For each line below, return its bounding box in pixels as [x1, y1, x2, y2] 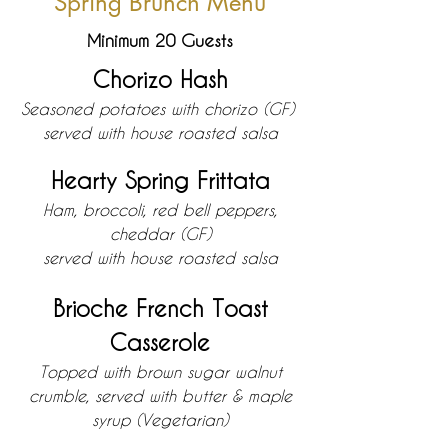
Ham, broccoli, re [43, 200, 166, 219]
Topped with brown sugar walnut [38, 362, 282, 381]
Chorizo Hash [92, 66, 228, 92]
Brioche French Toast [52, 295, 268, 321]
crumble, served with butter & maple [28, 386, 292, 405]
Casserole [110, 329, 210, 355]
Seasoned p [20, 99, 109, 118]
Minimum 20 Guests [87, 30, 233, 50]
